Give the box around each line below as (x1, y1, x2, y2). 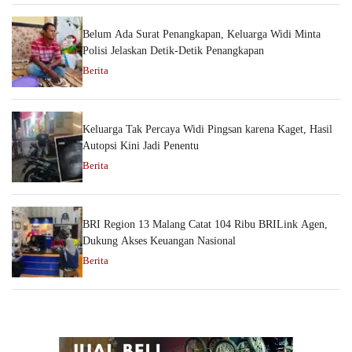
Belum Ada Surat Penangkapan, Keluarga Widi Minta (82, 28, 321, 41)
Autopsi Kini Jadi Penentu (82, 140, 199, 152)
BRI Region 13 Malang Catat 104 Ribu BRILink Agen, (82, 218, 328, 231)
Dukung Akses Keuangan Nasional (82, 235, 236, 247)
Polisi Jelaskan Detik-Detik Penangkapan (82, 45, 264, 57)
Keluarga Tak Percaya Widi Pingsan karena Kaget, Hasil (82, 123, 332, 136)
